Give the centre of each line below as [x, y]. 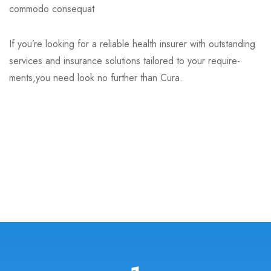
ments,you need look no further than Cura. [96, 78]
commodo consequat [53, 9]
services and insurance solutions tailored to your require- [125, 61]
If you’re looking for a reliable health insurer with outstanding [132, 44]
